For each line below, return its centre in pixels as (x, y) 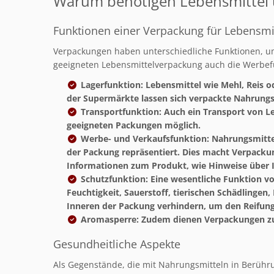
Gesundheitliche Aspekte (117, 244)
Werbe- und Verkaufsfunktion (143, 138)
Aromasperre (108, 219)
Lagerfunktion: (112, 84)
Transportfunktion (120, 111)
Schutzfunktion (113, 179)
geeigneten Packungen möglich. (134, 125)
